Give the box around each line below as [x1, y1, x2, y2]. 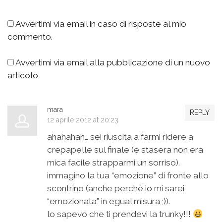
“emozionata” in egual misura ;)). [47, 196, 170, 207]
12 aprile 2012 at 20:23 [47, 116, 118, 124]
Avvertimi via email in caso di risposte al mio [15, 18, 186, 29]
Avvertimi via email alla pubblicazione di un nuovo [15, 57, 210, 67]
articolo [7, 70, 38, 80]
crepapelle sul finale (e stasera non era [47, 145, 203, 155]
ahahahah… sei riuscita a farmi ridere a [47, 132, 193, 142]
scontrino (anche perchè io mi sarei [47, 183, 184, 194]
